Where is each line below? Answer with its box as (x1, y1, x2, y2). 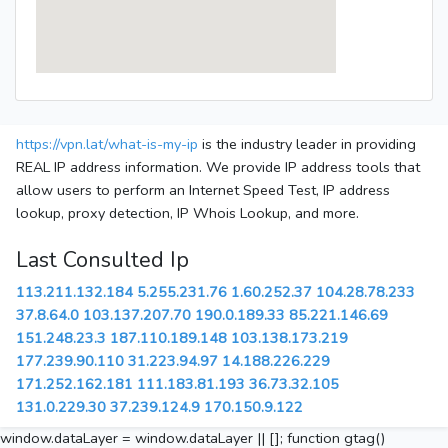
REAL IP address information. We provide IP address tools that (16, 157, 420, 178)
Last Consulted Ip (16, 245, 189, 276)
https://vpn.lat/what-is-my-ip (16, 134, 198, 155)
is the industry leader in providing (198, 134, 416, 155)
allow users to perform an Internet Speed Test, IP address (16, 180, 390, 201)
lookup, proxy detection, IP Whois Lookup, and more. (16, 203, 359, 224)
